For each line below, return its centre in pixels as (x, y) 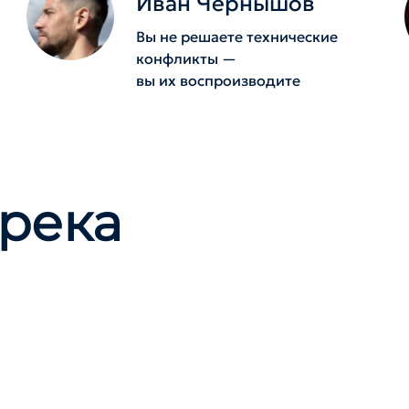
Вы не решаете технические (237, 37)
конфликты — (187, 58)
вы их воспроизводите (219, 80)
